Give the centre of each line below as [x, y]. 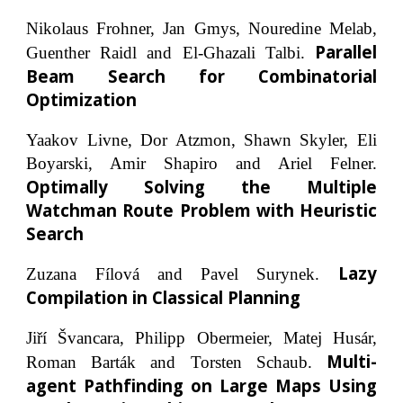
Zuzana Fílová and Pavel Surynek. [173, 274]
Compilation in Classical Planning [164, 298]
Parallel [345, 51]
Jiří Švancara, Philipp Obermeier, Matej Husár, [201, 337]
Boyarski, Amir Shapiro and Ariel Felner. [201, 163]
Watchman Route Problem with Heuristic [201, 210]
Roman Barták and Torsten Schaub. [176, 362]
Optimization [82, 99]
